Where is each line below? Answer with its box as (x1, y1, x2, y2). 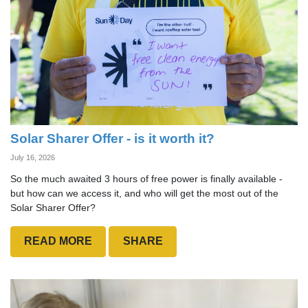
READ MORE (24, 235, 93, 247)
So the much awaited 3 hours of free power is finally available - (10, 173, 283, 184)
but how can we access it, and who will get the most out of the (10, 187, 278, 199)
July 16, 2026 (10, 153, 55, 162)
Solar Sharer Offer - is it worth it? (10, 130, 214, 146)
